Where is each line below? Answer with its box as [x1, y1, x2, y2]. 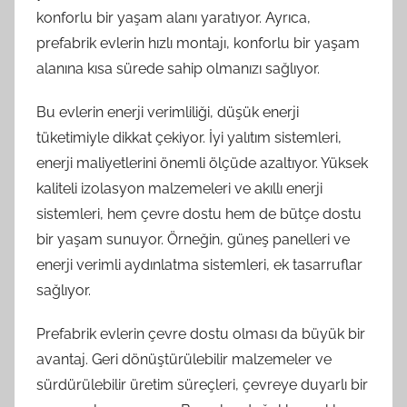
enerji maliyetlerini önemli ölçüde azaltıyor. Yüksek [36, 154, 368, 172]
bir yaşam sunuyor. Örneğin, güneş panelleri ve [36, 230, 350, 248]
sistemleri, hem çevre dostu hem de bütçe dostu [36, 204, 362, 223]
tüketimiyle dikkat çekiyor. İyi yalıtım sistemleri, [36, 128, 342, 146]
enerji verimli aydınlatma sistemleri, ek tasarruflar [36, 255, 362, 273]
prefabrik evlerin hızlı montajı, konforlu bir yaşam [36, 34, 360, 52]
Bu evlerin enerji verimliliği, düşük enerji [36, 103, 299, 121]
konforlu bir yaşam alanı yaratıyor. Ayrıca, [36, 8, 311, 26]
